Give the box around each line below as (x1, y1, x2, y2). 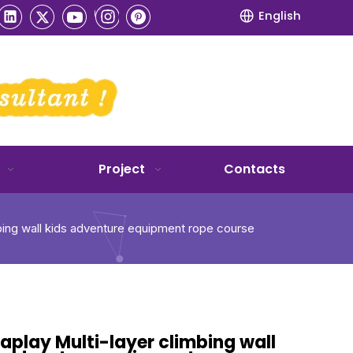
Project (98, 160, 145, 178)
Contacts (223, 160, 285, 178)
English (258, 8, 301, 24)
